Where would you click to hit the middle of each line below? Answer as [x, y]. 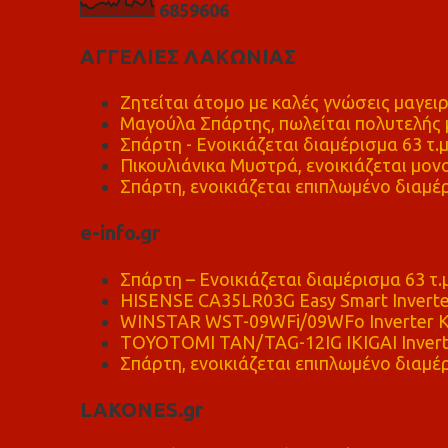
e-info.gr [119, 233]
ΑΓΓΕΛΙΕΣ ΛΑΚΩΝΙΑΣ [187, 56]
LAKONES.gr [141, 409]
